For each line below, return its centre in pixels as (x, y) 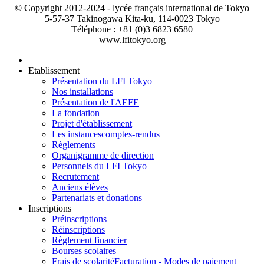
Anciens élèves (80, 187)
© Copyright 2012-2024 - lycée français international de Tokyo (132, 8)
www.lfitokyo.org (132, 40)
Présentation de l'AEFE (95, 103)
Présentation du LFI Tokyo (102, 81)
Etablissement (54, 71)
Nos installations (82, 92)
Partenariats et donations (97, 198)
